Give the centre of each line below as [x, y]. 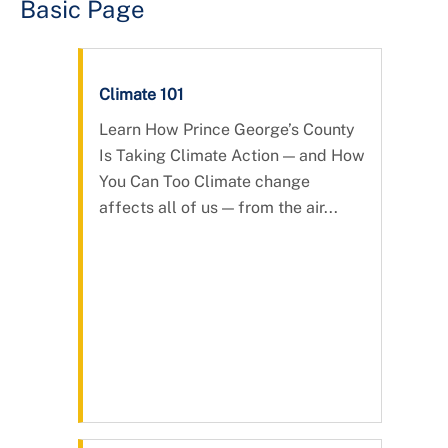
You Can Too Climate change [204, 181]
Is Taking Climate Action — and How [232, 155]
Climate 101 [141, 94]
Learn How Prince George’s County [227, 129]
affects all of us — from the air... [218, 207]
